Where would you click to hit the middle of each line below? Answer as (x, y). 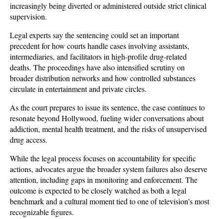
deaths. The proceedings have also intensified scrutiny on (97, 67)
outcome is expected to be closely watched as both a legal (98, 190)
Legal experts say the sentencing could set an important (94, 35)
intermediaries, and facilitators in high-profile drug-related (98, 56)
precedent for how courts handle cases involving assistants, (99, 46)
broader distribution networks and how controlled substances (103, 78)
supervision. (30, 16)
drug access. (30, 140)
